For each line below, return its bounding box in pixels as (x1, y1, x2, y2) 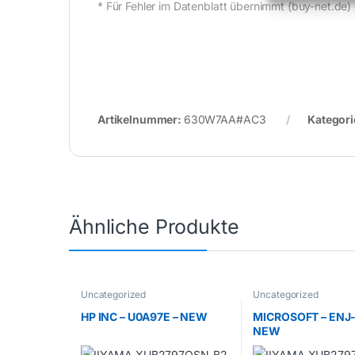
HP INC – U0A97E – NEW (80, 309, 208, 323)
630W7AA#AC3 (183, 113, 266, 127)
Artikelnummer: (97, 113, 184, 127)
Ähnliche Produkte (69, 215, 239, 239)
